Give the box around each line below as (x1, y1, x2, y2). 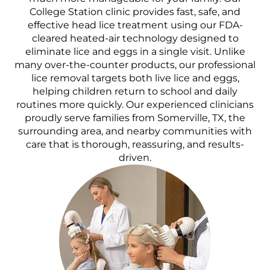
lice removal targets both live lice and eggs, (31, 72, 239, 84)
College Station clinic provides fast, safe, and (30, 6, 240, 18)
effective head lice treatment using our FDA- (27, 19, 243, 31)
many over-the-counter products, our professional (14, 59, 256, 71)
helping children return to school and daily (33, 86, 237, 98)
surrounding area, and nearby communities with (18, 125, 252, 137)
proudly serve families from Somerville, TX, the (25, 112, 245, 124)
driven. (119, 152, 151, 164)
